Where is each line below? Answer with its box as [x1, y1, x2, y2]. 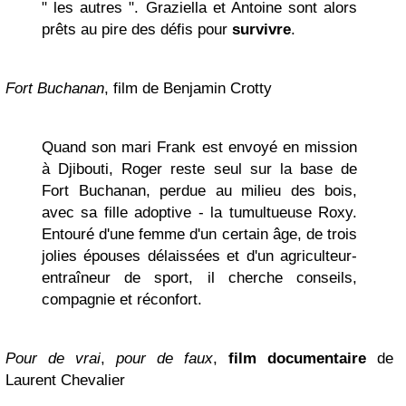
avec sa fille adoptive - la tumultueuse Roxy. [42, 204, 357, 221]
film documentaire [228, 350, 366, 367]
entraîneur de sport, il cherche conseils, [42, 269, 357, 286]
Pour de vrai [5, 350, 101, 367]
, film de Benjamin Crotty [104, 80, 272, 97]
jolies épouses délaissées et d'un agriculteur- [42, 247, 357, 265]
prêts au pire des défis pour [42, 21, 232, 38]
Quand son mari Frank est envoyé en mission [42, 139, 357, 156]
